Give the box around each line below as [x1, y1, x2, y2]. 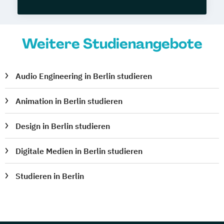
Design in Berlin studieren [15, 120, 110, 131]
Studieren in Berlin [15, 170, 84, 181]
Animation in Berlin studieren [15, 95, 123, 106]
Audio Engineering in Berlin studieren [15, 70, 152, 81]
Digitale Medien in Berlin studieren [15, 145, 143, 156]
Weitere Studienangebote [21, 34, 202, 53]
